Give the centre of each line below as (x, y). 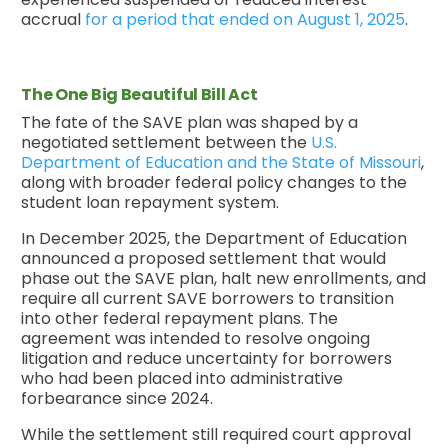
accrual (53, 19)
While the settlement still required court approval (216, 434)
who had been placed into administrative (182, 378)
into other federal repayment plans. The (180, 318)
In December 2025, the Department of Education (214, 238)
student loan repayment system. (150, 202)
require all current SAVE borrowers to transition (208, 298)
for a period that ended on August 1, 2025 (245, 19)
